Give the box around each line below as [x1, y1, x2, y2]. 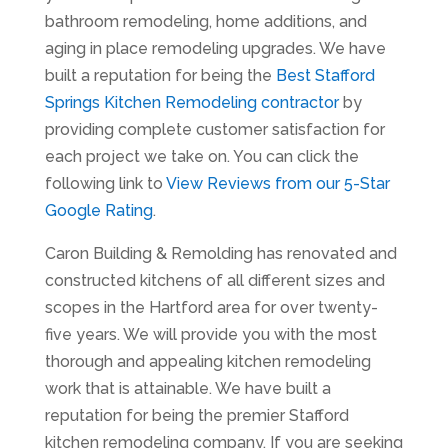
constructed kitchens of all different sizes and [44, 271, 385, 290]
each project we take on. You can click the [44, 147, 359, 166]
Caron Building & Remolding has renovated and [44, 244, 397, 263]
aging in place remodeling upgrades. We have [44, 39, 386, 58]
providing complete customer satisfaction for [44, 120, 385, 139]
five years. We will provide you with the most [44, 325, 377, 344]
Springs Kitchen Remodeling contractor [44, 93, 339, 112]
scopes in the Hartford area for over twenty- [44, 298, 378, 317]
